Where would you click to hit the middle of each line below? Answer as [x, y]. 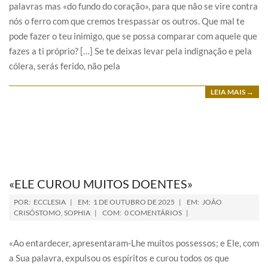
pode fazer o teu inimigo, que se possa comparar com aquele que [133, 36]
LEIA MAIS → [232, 92]
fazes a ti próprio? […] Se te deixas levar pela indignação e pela [130, 51]
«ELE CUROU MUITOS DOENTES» [101, 184]
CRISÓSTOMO [37, 213]
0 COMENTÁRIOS [153, 213]
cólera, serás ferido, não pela [65, 66]
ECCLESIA [50, 202]
